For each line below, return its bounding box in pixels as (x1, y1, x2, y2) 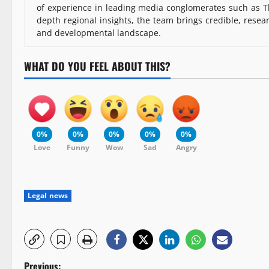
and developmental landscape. (37, 27, 161, 39)
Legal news (28, 190, 68, 201)
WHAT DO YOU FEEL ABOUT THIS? (24, 58, 171, 74)
